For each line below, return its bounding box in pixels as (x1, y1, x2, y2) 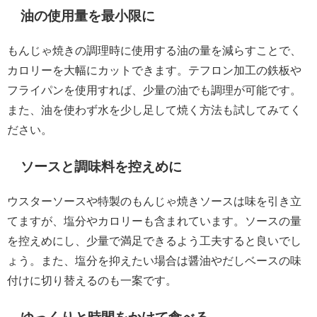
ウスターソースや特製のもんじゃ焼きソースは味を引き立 (7, 195, 301, 207)
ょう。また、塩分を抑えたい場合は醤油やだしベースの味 (7, 255, 301, 267)
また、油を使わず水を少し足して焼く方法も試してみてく (7, 104, 301, 116)
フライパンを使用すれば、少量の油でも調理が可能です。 (7, 84, 301, 96)
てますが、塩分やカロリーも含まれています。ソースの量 (7, 215, 301, 227)
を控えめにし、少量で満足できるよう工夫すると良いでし (7, 235, 301, 247)
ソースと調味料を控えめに (21, 159, 183, 173)
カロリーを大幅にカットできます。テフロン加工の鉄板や (7, 64, 301, 76)
